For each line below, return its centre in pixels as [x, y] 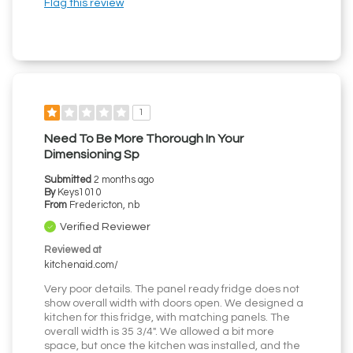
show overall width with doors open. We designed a [174, 304]
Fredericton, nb [104, 206]
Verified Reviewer [105, 227]
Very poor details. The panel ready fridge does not [172, 290]
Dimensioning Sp [92, 155]
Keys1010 [79, 193]
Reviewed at [73, 251]
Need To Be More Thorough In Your [144, 139]
